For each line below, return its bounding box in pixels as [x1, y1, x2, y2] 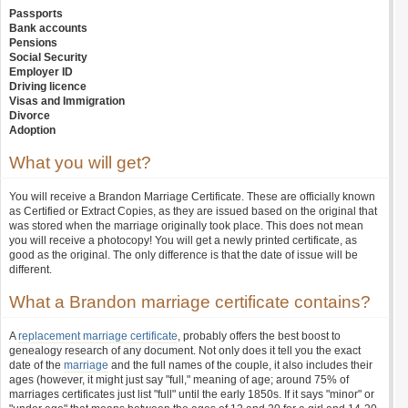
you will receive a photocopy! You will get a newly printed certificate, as [9, 234, 357, 247]
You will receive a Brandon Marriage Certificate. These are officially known [9, 190, 375, 203]
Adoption [9, 124, 56, 137]
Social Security [9, 51, 87, 64]
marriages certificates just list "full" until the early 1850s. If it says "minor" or [9, 388, 374, 401]
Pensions [9, 36, 57, 49]
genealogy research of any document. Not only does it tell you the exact [9, 344, 361, 357]
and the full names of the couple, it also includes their [108, 359, 372, 372]
